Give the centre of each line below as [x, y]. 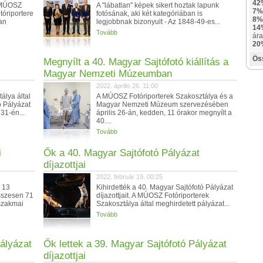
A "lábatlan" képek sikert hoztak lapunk [158, 5]
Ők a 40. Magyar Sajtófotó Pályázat [122, 153]
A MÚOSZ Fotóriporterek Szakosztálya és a [165, 96]
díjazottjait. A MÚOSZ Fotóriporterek [153, 195]
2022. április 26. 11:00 [127, 86]
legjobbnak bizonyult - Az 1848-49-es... [158, 22]
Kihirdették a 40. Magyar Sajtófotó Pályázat [165, 187]
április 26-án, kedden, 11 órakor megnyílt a [164, 113]
